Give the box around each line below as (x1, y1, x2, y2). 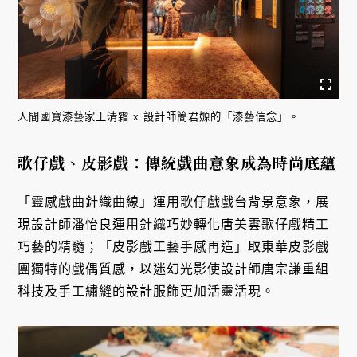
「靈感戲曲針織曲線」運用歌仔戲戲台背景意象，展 (18, 194, 330, 209)
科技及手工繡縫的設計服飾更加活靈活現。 (18, 284, 276, 298)
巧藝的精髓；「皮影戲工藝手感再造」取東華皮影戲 (18, 239, 330, 253)
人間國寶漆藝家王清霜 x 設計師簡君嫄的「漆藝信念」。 (18, 110, 300, 123)
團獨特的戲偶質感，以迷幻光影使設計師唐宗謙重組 (18, 261, 330, 276)
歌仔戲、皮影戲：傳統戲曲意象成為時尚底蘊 (18, 151, 337, 173)
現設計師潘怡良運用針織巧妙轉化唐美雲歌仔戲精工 (18, 217, 330, 231)
